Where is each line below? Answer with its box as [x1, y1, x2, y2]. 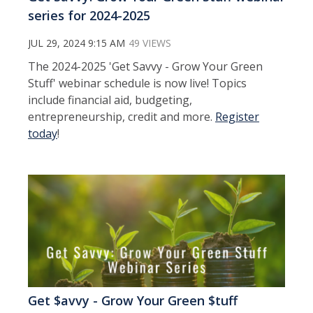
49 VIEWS [129, 36, 171, 50]
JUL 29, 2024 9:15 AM [28, 36, 125, 50]
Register [215, 108, 259, 124]
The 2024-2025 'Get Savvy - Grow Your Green [28, 58, 263, 74]
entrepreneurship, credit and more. [28, 108, 215, 124]
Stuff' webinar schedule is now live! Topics [28, 75, 247, 91]
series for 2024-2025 [28, 6, 150, 24]
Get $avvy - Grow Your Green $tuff [28, 291, 238, 309]
